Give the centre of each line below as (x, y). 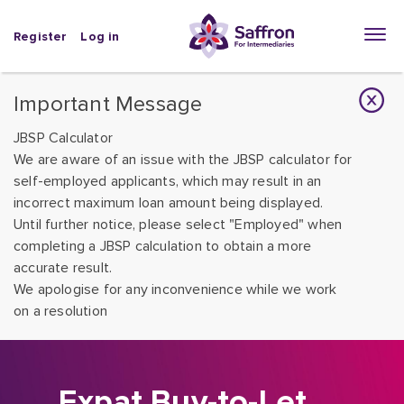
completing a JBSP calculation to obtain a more (163, 246)
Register (41, 36)
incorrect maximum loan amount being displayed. (169, 203)
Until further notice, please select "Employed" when (178, 225)
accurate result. (63, 268)
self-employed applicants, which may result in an (168, 181)
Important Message (108, 104)
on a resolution (60, 311)
